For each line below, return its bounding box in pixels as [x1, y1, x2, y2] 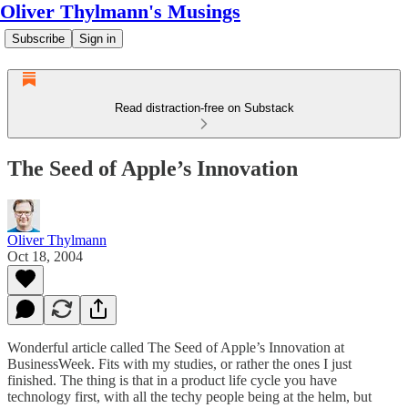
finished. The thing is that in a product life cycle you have [7, 372, 337, 388]
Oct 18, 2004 [7, 248, 83, 264]
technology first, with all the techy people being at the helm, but [7, 388, 372, 404]
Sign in [79, 32, 116, 46]
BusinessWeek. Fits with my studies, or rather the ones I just [7, 355, 352, 372]
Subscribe [12, 32, 65, 46]
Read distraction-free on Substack [114, 101, 294, 115]
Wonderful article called [7, 339, 148, 355]
